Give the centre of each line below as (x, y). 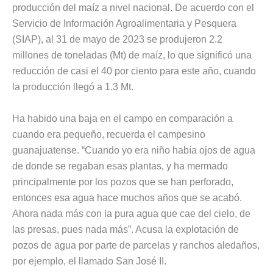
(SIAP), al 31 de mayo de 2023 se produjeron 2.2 (117, 40)
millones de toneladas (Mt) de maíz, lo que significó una (132, 55)
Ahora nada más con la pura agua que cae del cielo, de (131, 213)
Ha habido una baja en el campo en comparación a (122, 118)
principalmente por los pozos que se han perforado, (123, 182)
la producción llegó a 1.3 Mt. (73, 87)
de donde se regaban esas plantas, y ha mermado (120, 166)
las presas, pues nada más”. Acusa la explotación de (126, 229)
